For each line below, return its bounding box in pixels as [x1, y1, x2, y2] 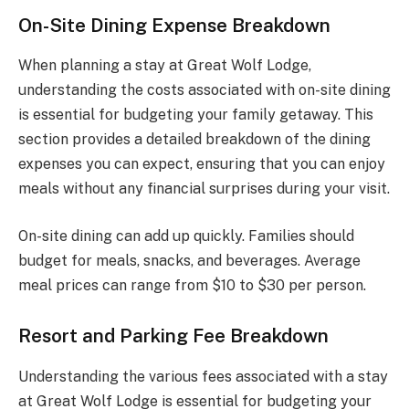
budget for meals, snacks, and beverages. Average [18, 251, 361, 269]
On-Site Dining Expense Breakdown [18, 13, 330, 37]
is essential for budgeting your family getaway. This [18, 106, 373, 124]
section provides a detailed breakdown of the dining [18, 131, 371, 149]
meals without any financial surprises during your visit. [18, 180, 390, 198]
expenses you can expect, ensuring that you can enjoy [18, 155, 385, 173]
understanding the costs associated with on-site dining [18, 81, 391, 100]
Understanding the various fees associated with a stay [18, 367, 388, 385]
